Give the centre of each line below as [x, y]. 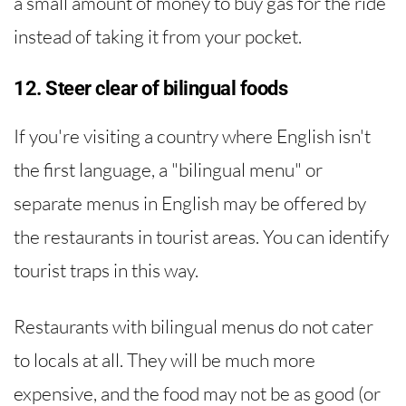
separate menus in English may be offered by [190, 203]
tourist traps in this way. [106, 270]
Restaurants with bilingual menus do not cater [193, 327]
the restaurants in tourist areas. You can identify [201, 236]
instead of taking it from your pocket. [158, 36]
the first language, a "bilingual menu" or [168, 169]
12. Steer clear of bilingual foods [150, 88]
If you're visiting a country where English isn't [192, 135]
